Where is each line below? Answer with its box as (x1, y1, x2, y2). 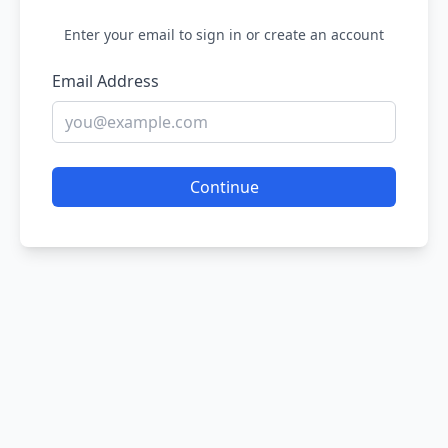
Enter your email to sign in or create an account (64, 25, 384, 44)
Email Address (52, 70, 159, 92)
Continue (189, 176, 259, 198)
